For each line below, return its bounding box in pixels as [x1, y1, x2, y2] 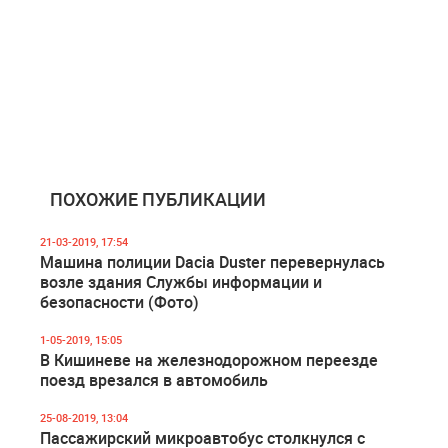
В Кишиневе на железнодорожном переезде [40, 349, 378, 371]
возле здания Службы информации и [40, 271, 322, 293]
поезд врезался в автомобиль [40, 369, 268, 391]
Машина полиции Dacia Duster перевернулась [40, 251, 385, 273]
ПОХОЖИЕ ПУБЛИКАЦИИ [50, 187, 266, 211]
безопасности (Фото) [40, 291, 199, 313]
